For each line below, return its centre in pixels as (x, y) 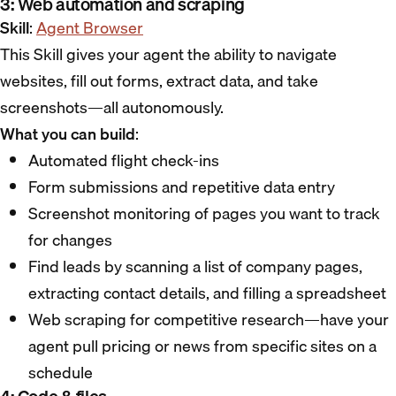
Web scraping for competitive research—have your (209, 320)
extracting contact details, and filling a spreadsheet (207, 293)
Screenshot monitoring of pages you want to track (204, 214)
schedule (61, 373)
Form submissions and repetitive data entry (182, 187)
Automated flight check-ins (126, 161)
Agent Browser (90, 28)
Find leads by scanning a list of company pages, (195, 267)
